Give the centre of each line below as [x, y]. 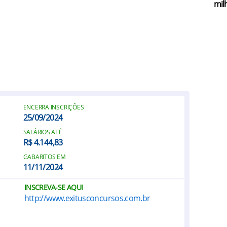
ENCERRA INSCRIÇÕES [53, 107]
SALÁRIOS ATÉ [43, 132]
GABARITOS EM [44, 157]
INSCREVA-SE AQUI [53, 187]
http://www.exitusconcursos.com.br [87, 198]
